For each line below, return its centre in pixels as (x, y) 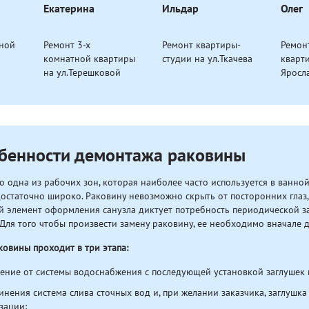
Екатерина (69, 9)
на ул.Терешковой (82, 72)
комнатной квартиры (89, 59)
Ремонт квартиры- (201, 45)
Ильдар (180, 9)
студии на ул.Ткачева (207, 59)
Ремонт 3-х (67, 45)
